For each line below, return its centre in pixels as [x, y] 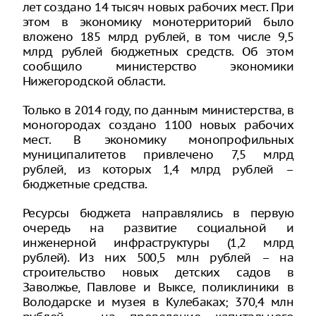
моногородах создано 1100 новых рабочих [158, 125]
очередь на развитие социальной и [158, 228]
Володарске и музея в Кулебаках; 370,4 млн [158, 302]
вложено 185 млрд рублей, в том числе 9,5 [158, 37]
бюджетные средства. [85, 184]
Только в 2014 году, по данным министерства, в [158, 110]
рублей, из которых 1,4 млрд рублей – [158, 169]
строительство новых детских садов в [158, 272]
